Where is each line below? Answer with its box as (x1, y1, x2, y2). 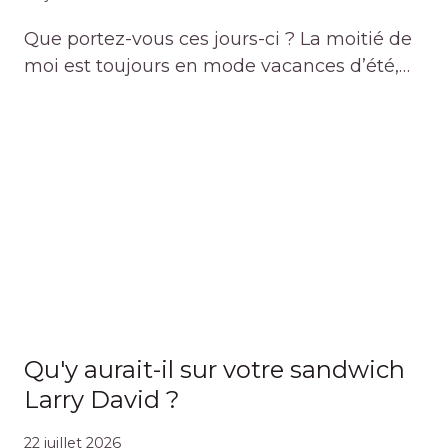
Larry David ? (24, 384, 180, 414)
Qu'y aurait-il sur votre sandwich (24, 354, 405, 384)
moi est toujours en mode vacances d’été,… (24, 54, 410, 77)
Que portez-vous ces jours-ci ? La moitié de (24, 27, 412, 50)
